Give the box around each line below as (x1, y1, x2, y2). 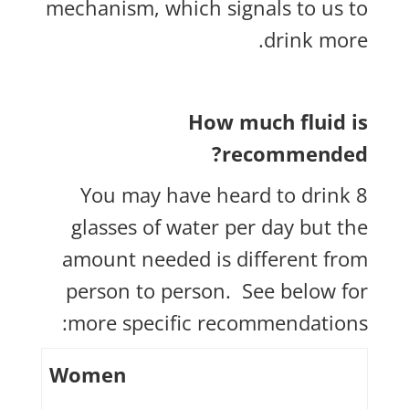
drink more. (264, 26, 369, 53)
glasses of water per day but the (71, 213, 369, 240)
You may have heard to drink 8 (80, 181, 369, 208)
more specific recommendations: (68, 309, 369, 336)
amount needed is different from (62, 245, 369, 272)
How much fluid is (188, 108, 369, 135)
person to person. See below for (66, 277, 369, 304)
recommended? (222, 140, 369, 167)
